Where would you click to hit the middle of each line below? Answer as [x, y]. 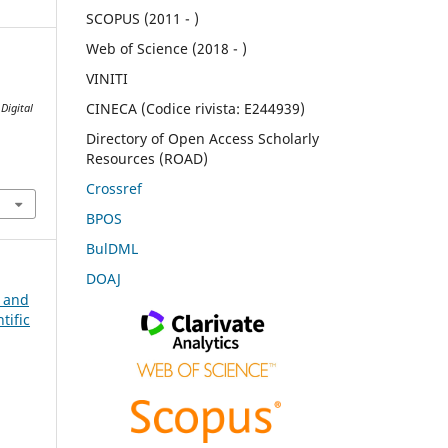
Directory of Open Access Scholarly [202, 138]
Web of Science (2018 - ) [166, 48]
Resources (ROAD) [147, 158]
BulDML [112, 248]
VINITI [107, 78]
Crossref [114, 188]
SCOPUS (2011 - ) [142, 19]
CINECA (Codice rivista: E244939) [195, 108]
